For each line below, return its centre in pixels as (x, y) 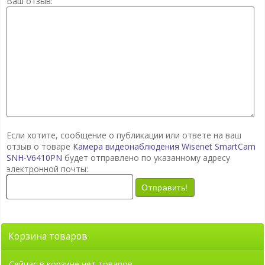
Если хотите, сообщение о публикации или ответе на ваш (124, 135)
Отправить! (165, 188)
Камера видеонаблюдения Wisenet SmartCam (164, 146)
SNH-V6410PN (34, 157)
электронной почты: (47, 169)
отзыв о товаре (39, 146)
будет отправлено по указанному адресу (146, 157)
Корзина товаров (51, 237)
